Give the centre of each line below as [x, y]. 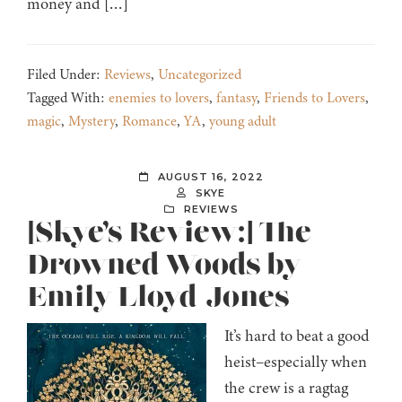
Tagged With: [68, 98]
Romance [149, 122]
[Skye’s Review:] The [169, 234]
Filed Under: [66, 75]
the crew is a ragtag [286, 388]
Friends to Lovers [315, 98]
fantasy [236, 98]
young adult [243, 122]
